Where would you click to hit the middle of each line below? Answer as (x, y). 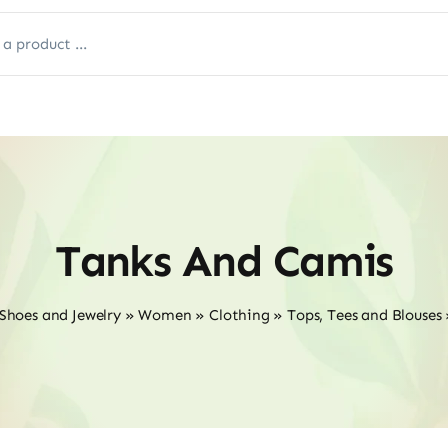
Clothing (239, 315)
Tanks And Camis (224, 261)
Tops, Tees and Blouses (364, 315)
